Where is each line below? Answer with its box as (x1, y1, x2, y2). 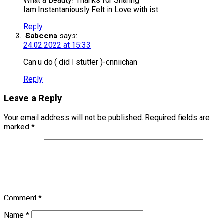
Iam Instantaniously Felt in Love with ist (23, 5, 158, 15)
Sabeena (25, 31, 57, 41)
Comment (4, 193, 38, 202)
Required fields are (145, 112, 210, 122)
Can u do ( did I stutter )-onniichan (23, 57, 137, 67)
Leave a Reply (4, 92, 62, 104)
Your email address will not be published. (4, 112, 143, 122)
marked (4, 122, 31, 131)
